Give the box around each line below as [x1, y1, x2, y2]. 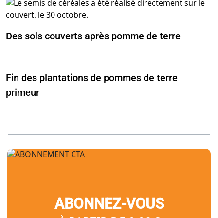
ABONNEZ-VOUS [54, 195, 164, 213]
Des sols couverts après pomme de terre [6, 30, 181, 42]
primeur [6, 87, 39, 99]
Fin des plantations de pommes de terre [6, 72, 178, 84]
